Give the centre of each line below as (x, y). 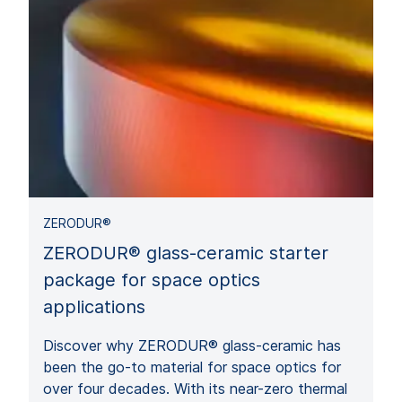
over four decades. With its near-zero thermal (195, 388)
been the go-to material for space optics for (192, 367)
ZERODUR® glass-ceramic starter (186, 253)
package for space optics (152, 280)
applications (94, 306)
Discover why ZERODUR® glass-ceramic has (192, 345)
